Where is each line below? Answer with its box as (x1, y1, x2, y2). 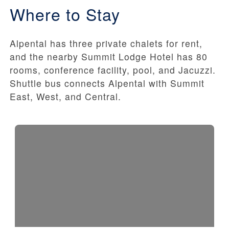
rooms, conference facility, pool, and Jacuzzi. (10, 63, 216, 77)
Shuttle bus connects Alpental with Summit (10, 77, 204, 90)
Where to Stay (10, 2, 120, 26)
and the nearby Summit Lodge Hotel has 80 (10, 50, 208, 63)
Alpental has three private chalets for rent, (10, 37, 202, 50)
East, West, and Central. (10, 90, 121, 103)
